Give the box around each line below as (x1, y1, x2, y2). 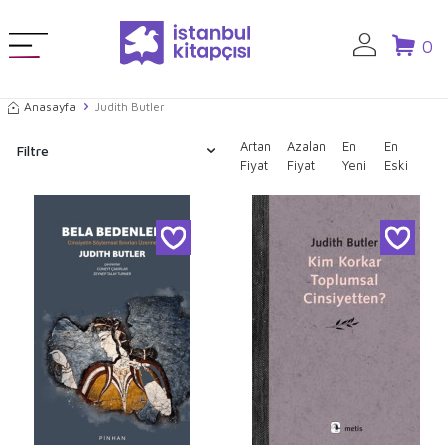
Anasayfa (24, 99, 76, 114)
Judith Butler (95, 99, 165, 114)
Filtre (17, 142, 49, 160)
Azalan (287, 137, 326, 154)
